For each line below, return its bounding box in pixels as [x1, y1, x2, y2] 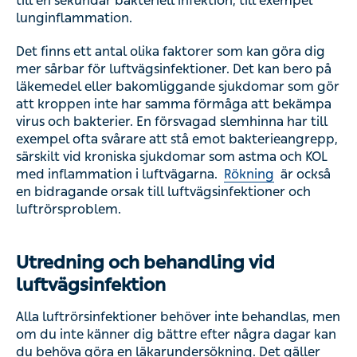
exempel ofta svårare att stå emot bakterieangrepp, [16, 131, 338, 147]
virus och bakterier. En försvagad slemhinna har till [16, 114, 328, 129]
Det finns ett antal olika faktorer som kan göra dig [16, 44, 325, 59]
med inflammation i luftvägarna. [16, 167, 221, 182]
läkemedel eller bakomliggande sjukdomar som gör [16, 79, 339, 94]
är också [277, 167, 331, 182]
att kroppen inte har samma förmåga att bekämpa [16, 96, 331, 112]
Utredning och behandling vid [16, 252, 275, 273]
